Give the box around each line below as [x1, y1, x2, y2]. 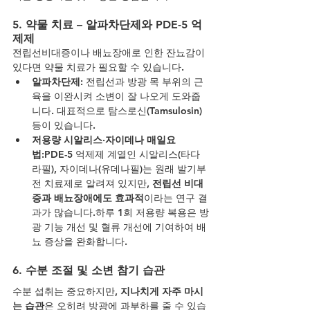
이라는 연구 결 [144, 191, 208, 204]
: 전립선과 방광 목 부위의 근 [80, 75, 203, 88]
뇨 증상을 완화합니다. [32, 235, 127, 248]
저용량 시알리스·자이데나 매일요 [32, 133, 176, 146]
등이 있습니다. [32, 118, 95, 131]
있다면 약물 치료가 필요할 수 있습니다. [12, 60, 184, 73]
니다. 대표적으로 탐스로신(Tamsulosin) [32, 104, 205, 117]
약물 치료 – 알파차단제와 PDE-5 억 [26, 17, 202, 31]
